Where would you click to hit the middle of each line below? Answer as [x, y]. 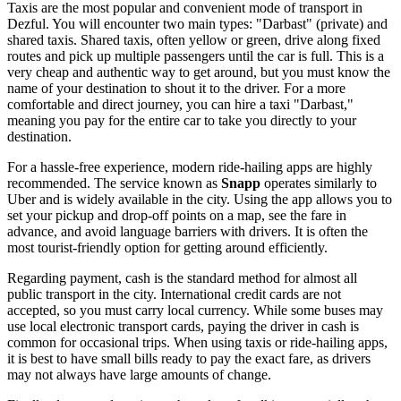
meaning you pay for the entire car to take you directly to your [182, 121]
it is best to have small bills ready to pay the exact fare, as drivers [189, 359]
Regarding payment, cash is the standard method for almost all [182, 278]
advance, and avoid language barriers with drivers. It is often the [188, 232]
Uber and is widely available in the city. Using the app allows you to [200, 200]
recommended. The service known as [114, 183]
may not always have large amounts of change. [139, 375]
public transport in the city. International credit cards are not [174, 294]
